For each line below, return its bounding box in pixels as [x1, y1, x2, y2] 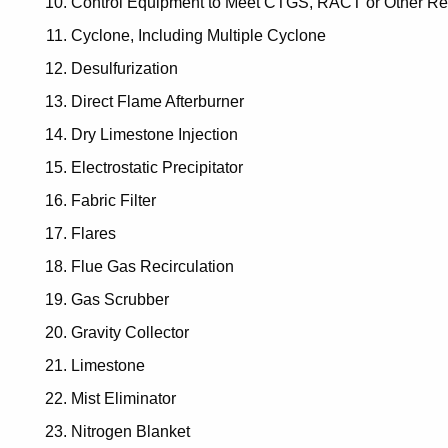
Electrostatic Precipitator [71, 158, 243, 176]
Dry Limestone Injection [71, 125, 238, 143]
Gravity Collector [71, 323, 189, 341]
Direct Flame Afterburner [71, 92, 244, 110]
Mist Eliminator [71, 389, 176, 407]
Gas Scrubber [71, 290, 169, 308]
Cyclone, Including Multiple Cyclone [71, 26, 326, 44]
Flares [71, 224, 116, 242]
